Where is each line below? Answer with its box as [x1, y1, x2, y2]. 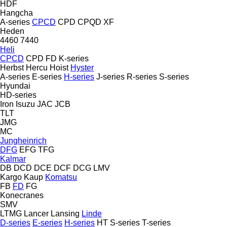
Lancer [24, 209, 49, 218]
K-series [59, 54, 89, 63]
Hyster [70, 63, 94, 72]
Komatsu [45, 172, 77, 181]
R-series [127, 72, 157, 81]
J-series [96, 72, 125, 81]
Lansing [51, 209, 80, 218]
